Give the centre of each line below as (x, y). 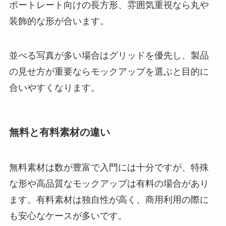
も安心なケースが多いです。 (68, 216)
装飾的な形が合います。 (59, 21)
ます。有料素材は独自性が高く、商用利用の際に (109, 200)
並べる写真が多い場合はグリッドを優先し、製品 (109, 56)
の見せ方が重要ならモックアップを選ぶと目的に (109, 72)
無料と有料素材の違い (59, 132)
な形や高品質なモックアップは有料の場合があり (109, 183)
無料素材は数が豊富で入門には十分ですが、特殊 (109, 167)
